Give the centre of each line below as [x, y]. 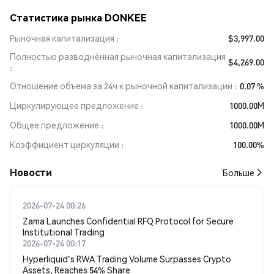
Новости [31, 172]
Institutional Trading [64, 232]
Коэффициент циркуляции [65, 144]
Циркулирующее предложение [74, 105]
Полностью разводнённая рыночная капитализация [118, 56]
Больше [239, 172]
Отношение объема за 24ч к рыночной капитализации [121, 86]
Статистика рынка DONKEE [78, 17]
